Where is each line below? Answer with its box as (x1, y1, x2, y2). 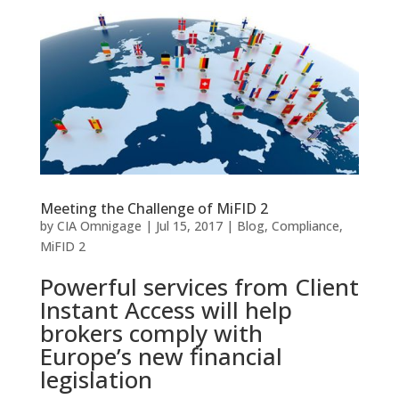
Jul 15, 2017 (155, 217, 223, 235)
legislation (39, 363, 152, 396)
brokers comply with (39, 317, 263, 350)
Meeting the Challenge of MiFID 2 (39, 199, 268, 219)
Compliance (271, 217, 339, 235)
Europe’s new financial (39, 340, 282, 373)
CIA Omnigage (56, 217, 142, 235)
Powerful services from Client (39, 271, 359, 304)
